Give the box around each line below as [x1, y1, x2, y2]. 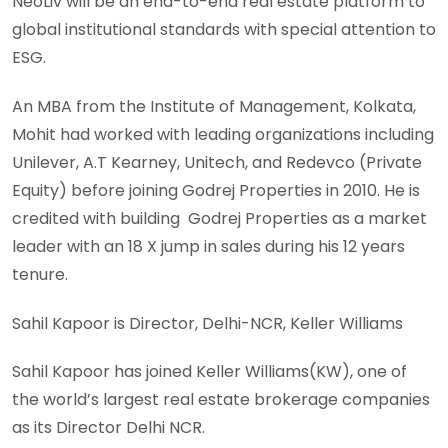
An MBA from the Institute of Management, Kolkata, [12, 94, 416, 118]
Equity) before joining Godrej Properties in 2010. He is [12, 178, 420, 202]
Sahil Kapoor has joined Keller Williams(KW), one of [12, 360, 407, 384]
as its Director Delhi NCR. [12, 416, 205, 440]
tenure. [12, 262, 68, 286]
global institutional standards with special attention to [12, 18, 436, 41]
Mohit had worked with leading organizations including [12, 122, 434, 146]
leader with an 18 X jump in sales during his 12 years [12, 234, 405, 258]
